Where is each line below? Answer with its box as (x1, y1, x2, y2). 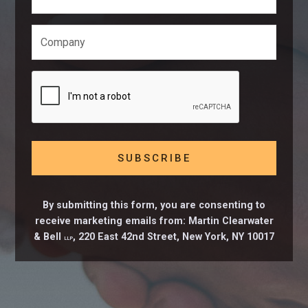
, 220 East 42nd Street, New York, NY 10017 (73, 231, 274, 243)
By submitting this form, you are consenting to (43, 199, 265, 211)
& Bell (34, 231, 64, 243)
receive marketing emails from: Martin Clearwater (34, 215, 274, 227)
